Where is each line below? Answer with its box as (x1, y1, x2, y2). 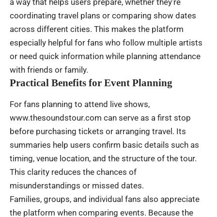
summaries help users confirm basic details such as (10, 139, 199, 150)
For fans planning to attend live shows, (10, 99, 150, 109)
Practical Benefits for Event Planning (10, 77, 172, 89)
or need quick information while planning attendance (10, 51, 201, 62)
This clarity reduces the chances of (10, 167, 137, 177)
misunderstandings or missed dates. (10, 180, 144, 190)
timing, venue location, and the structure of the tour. (10, 153, 197, 163)
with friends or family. (10, 65, 88, 75)
